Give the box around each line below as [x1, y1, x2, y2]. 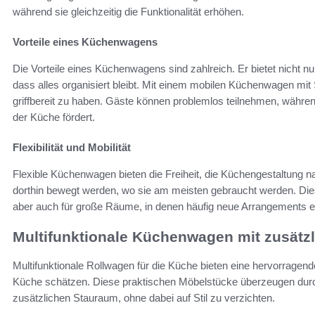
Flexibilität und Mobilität [13, 141, 131, 154]
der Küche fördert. [13, 111, 95, 124]
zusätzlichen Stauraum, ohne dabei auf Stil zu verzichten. [13, 291, 275, 304]
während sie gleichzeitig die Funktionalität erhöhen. [13, 6, 244, 18]
